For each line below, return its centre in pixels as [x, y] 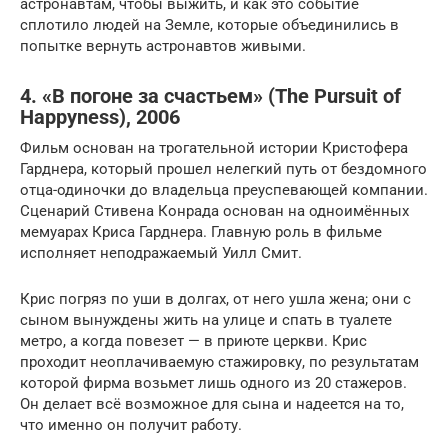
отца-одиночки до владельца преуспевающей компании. [224, 190]
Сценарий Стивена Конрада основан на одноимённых [214, 211]
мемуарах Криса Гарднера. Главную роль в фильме [201, 232]
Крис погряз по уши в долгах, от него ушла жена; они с [215, 299]
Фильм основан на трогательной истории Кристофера [214, 148]
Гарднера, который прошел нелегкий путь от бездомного [223, 169]
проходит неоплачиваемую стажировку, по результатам [219, 362]
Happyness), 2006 [100, 118]
